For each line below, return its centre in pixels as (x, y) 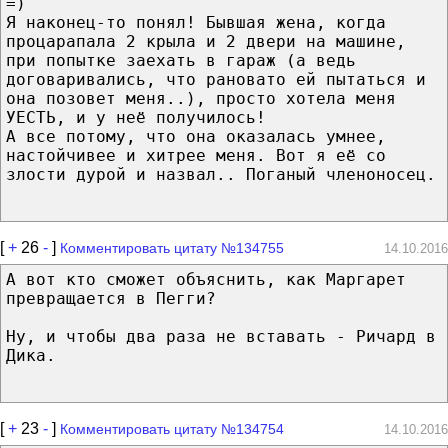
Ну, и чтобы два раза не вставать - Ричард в (221, 336)
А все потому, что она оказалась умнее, (196, 136)
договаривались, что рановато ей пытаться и (216, 79)
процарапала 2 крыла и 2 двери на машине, (206, 41)
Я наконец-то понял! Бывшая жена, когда (196, 22)
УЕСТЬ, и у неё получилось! (136, 117)
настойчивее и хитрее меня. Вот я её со (196, 155)
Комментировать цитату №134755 (172, 247)
